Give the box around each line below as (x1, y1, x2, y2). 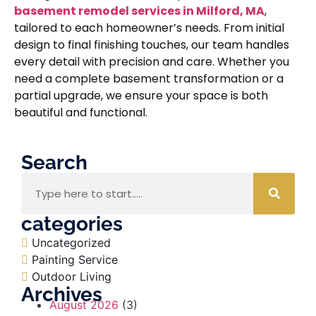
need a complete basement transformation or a (14, 71, 284, 87)
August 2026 (49, 297, 119, 312)
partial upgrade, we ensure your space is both (14, 87, 268, 104)
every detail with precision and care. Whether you (14, 54, 289, 71)
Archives (21, 282, 102, 306)
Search (21, 150, 87, 174)
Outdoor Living (32, 269, 111, 284)
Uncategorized (32, 235, 111, 250)
